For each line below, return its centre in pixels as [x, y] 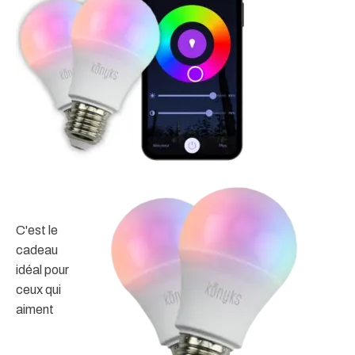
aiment [35, 309]
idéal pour [42, 269]
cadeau [37, 250]
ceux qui [38, 289]
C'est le [37, 230]
